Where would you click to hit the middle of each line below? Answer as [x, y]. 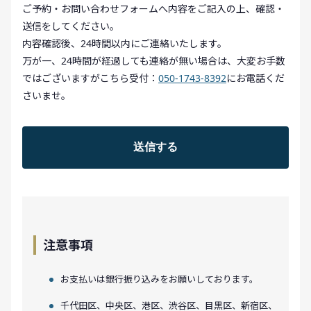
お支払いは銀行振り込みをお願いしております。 [159, 279]
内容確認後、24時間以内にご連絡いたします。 [125, 44]
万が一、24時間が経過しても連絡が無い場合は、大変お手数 [154, 61]
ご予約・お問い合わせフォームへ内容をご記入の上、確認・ [153, 9]
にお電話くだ [255, 78]
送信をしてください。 [71, 26]
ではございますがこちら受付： [90, 78]
